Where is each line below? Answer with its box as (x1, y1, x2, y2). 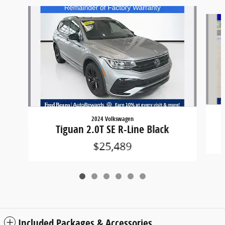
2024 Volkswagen (91, 115, 134, 124)
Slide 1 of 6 (4, 6, 41, 16)
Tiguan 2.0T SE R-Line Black (56, 122, 169, 137)
